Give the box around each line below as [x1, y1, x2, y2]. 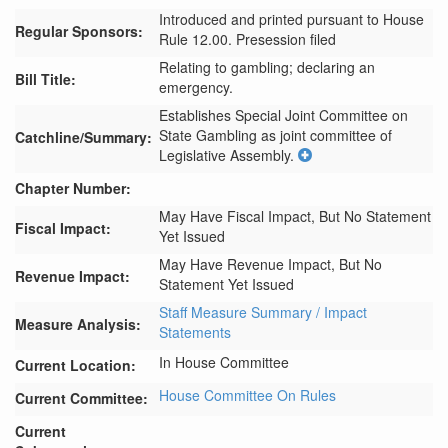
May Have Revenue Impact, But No [159, 254, 382, 274]
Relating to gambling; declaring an [159, 57, 375, 77]
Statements [159, 322, 231, 342]
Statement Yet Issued [159, 274, 294, 294]
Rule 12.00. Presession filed [159, 29, 336, 49]
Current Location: [15, 355, 136, 375]
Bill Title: [15, 69, 76, 89]
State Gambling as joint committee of [159, 125, 392, 145]
